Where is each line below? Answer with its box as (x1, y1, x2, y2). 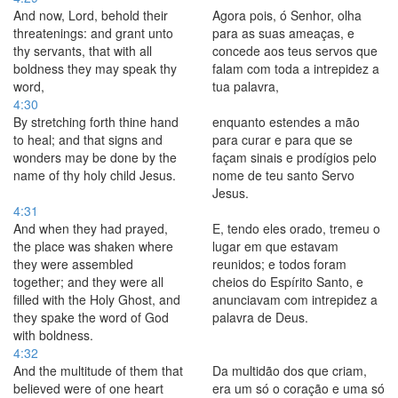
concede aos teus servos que (212, 42, 378, 60)
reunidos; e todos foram (212, 255, 346, 273)
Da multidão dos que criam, (212, 362, 367, 379)
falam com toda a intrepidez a (212, 60, 379, 77)
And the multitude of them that (13, 362, 183, 379)
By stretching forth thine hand (13, 113, 179, 131)
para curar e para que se (212, 131, 353, 148)
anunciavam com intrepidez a (212, 291, 378, 308)
